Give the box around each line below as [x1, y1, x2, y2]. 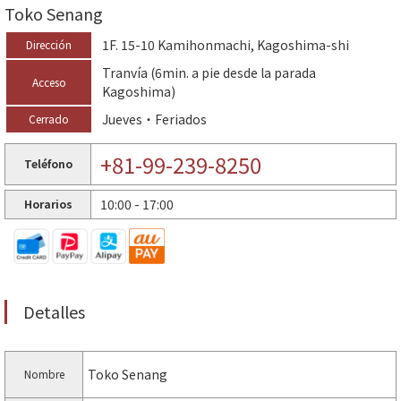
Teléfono [23, 155, 73, 171]
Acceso [31, 73, 66, 90]
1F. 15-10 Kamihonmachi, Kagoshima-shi [102, 35, 349, 54]
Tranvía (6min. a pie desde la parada [102, 63, 316, 81]
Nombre [23, 365, 64, 381]
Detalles [23, 299, 85, 323]
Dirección [26, 36, 72, 52]
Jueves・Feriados [102, 109, 207, 128]
